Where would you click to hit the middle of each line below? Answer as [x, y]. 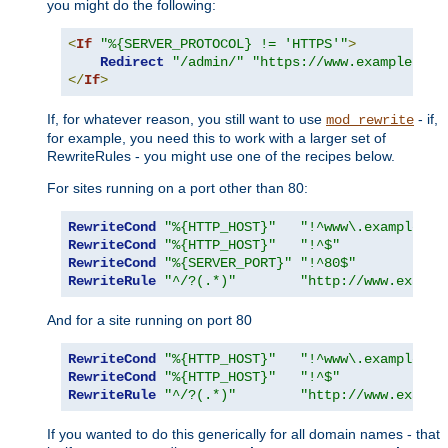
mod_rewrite [370, 119]
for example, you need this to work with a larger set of [216, 137]
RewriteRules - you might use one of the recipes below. [221, 155]
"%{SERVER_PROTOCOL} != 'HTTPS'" [224, 43]
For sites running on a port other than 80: [177, 187]
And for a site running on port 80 [149, 319]
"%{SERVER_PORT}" [228, 262]
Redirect [132, 61]
